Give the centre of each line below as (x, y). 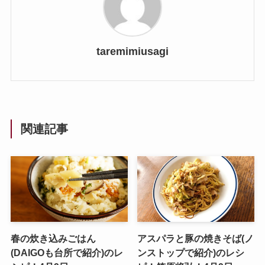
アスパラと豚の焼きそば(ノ (196, 239)
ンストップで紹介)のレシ (191, 253)
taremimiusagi (132, 51)
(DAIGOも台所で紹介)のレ (67, 253)
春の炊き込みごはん (53, 239)
